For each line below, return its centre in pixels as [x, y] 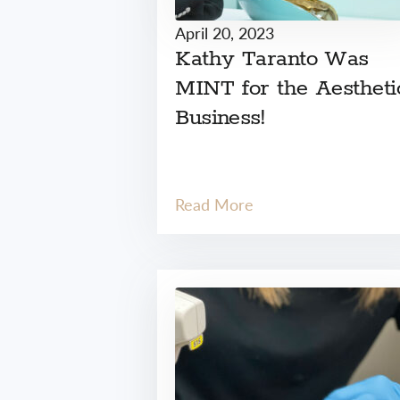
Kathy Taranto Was [272, 59]
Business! [220, 118]
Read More [215, 204]
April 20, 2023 [225, 33]
